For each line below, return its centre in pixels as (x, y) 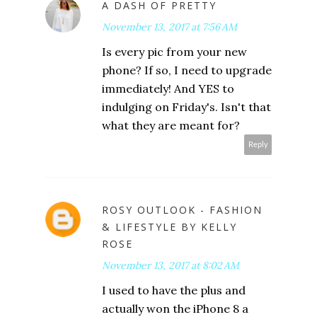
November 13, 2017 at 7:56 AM (169, 27)
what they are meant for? (171, 126)
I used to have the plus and (174, 290)
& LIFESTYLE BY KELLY (169, 227)
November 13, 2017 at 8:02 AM (171, 266)
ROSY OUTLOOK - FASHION (182, 210)
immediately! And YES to (168, 89)
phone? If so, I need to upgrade (187, 70)
